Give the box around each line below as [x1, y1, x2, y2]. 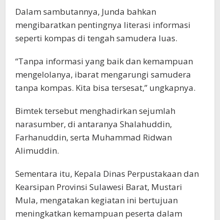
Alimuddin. [15, 145, 59, 157]
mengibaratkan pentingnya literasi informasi [15, 19, 191, 31]
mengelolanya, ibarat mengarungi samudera [15, 69, 191, 81]
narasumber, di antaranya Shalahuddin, [15, 118, 172, 130]
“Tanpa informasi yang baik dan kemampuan [15, 55, 193, 67]
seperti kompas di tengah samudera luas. [15, 32, 177, 44]
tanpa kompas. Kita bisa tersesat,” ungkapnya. [15, 82, 195, 94]
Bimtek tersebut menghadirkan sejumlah [15, 105, 175, 117]
